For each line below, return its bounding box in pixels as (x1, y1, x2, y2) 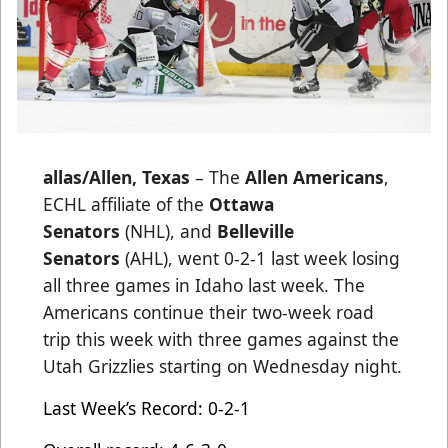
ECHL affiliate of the (43, 191, 209, 216)
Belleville (217, 218, 294, 243)
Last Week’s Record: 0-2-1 (43, 395, 250, 420)
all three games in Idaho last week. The (43, 272, 365, 297)
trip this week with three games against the (43, 326, 399, 351)
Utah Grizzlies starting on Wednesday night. (43, 353, 402, 378)
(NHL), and (120, 218, 217, 243)
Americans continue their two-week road (43, 299, 374, 324)
